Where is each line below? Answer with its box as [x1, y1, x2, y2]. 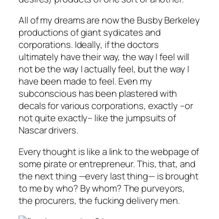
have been [19, 75, 64, 88]
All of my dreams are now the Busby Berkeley [19, 14, 200, 27]
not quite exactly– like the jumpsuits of [19, 111, 176, 125]
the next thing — [19, 169, 86, 182]
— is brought [148, 169, 198, 182]
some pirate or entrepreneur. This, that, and [19, 157, 196, 170]
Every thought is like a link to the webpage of [19, 145, 199, 158]
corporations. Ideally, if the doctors [19, 38, 159, 51]
